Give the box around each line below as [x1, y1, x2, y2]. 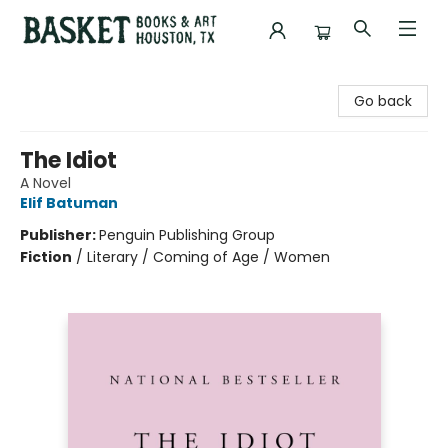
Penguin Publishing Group [99, 225, 275, 245]
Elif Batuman [20, 193, 118, 213]
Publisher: [20, 225, 99, 245]
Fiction [20, 247, 72, 267]
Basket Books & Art [15, 69, 144, 89]
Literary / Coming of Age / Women [87, 247, 330, 267]
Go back [354, 91, 412, 111]
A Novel [20, 173, 71, 193]
